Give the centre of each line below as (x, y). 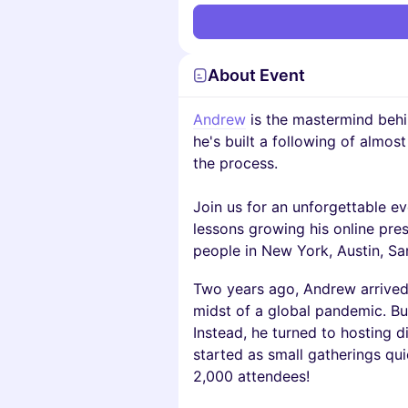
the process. (235, 163)
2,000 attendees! (251, 376)
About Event (256, 75)
